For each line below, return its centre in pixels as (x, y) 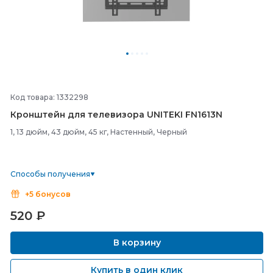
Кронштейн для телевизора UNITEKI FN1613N (116, 115)
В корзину (137, 243)
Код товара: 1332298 (49, 97)
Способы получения (50, 174)
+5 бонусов (48, 194)
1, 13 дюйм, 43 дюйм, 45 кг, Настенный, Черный (99, 132)
